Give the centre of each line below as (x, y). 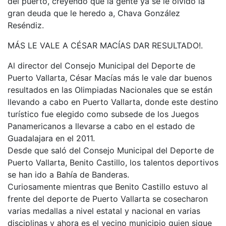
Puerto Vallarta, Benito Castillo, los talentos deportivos (113, 162)
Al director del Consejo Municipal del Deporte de (101, 66)
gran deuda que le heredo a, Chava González (94, 13)
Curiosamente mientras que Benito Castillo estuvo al (108, 187)
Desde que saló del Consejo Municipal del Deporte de (111, 150)
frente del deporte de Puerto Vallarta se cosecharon (108, 199)
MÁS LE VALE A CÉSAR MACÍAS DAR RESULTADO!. (105, 45)
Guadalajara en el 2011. (51, 138)
